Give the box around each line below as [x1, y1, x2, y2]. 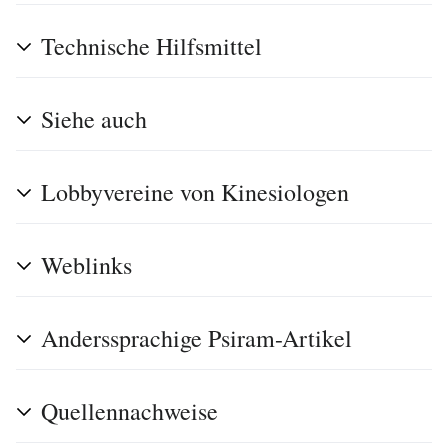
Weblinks [41, 248, 132, 281]
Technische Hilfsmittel [41, 29, 262, 62]
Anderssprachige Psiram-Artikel [41, 321, 352, 354]
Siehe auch [41, 102, 147, 135]
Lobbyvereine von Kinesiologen [41, 175, 349, 208]
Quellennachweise [41, 394, 218, 427]
